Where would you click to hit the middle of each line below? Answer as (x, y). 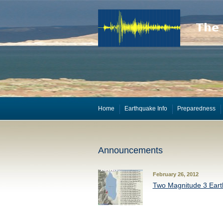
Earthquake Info (146, 109)
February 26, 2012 (175, 174)
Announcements (130, 150)
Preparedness (196, 109)
